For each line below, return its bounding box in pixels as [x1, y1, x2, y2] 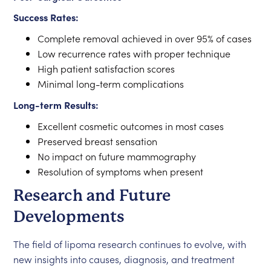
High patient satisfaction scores [38, 62, 175, 75]
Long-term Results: [13, 98, 99, 111]
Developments [13, 207, 125, 226]
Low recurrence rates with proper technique [38, 47, 231, 60]
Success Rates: [13, 10, 79, 24]
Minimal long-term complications [38, 77, 184, 90]
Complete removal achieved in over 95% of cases [38, 31, 252, 45]
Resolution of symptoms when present [38, 165, 204, 178]
